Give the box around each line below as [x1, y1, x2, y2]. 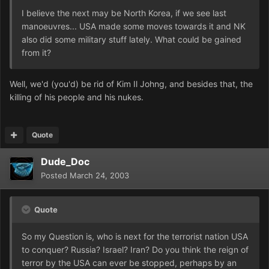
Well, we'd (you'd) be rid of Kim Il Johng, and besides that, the [10, 79, 253, 89]
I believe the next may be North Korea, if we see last [22, 8, 226, 19]
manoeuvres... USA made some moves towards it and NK [22, 21, 246, 32]
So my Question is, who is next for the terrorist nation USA [22, 231, 248, 242]
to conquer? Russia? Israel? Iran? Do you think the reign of [22, 244, 249, 255]
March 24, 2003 [70, 171, 129, 181]
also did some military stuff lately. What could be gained [22, 34, 241, 45]
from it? [22, 47, 51, 58]
